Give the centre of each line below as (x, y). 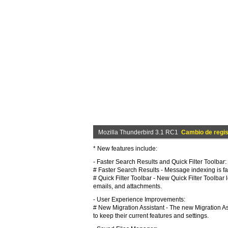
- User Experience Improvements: (139, 199)
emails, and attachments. (127, 186)
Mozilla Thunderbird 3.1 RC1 (140, 132)
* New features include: (125, 149)
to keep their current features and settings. (151, 216)
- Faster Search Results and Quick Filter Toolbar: (160, 162)
